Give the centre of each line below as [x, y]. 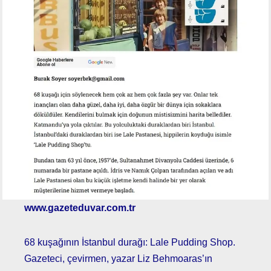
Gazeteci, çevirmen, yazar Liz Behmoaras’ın [118, 259]
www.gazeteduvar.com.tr [80, 208]
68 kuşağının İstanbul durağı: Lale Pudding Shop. [129, 243]
